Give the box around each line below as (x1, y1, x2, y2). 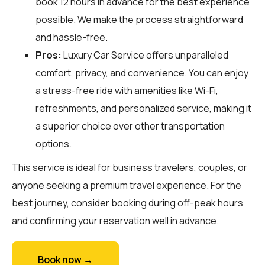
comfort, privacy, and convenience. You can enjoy (35, 66, 248, 79)
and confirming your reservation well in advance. (12, 214, 219, 227)
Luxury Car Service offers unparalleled (62, 48, 228, 62)
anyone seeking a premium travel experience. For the (12, 178, 241, 192)
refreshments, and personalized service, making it (35, 101, 251, 115)
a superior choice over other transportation (35, 119, 225, 132)
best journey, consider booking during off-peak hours (12, 196, 243, 209)
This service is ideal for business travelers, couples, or (12, 160, 247, 174)
